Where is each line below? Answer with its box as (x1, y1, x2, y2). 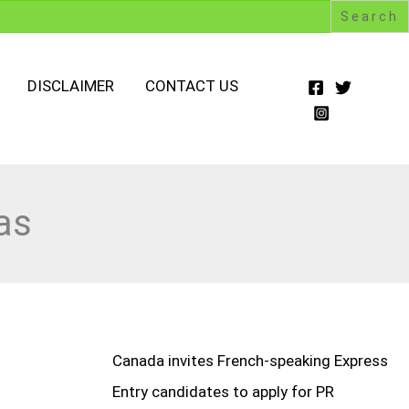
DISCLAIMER (27, 77, 114, 96)
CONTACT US (145, 77, 238, 96)
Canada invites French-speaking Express (111, 351, 388, 371)
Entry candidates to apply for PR (111, 383, 334, 402)
